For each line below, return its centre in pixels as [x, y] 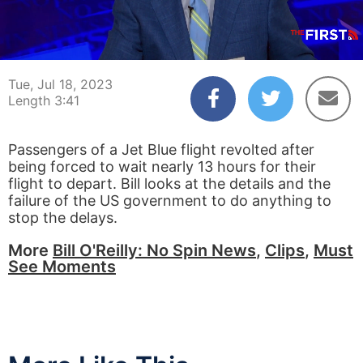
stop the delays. [63, 218]
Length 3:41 [44, 100]
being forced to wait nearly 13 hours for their [162, 167]
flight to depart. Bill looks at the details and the [169, 184]
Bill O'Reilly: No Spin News [154, 250]
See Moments [62, 267]
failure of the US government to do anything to [170, 201]
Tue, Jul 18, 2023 [60, 84]
